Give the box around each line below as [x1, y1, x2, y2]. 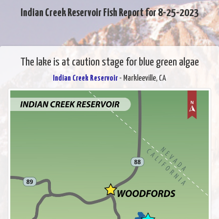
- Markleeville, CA [118, 74, 166, 83]
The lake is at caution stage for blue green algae [20, 56, 199, 68]
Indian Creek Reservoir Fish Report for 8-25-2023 [20, 7, 199, 19]
